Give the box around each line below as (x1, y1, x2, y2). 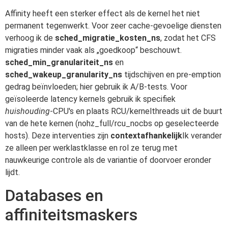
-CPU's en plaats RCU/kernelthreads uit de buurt (50, 106, 222, 117)
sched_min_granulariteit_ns (5, 58, 113, 68)
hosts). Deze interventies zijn (5, 131, 110, 141)
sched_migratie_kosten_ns (55, 33, 160, 43)
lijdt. (5, 167, 20, 178)
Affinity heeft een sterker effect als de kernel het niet (5, 9, 200, 19)
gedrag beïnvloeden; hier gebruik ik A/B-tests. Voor (5, 82, 187, 92)
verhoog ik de (5, 33, 55, 43)
